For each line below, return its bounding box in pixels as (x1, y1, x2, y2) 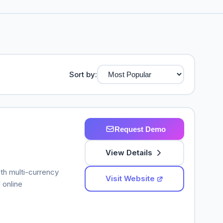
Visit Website (105, 174, 155, 183)
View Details (106, 148, 152, 157)
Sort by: (69, 69, 97, 79)
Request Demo (114, 124, 166, 133)
